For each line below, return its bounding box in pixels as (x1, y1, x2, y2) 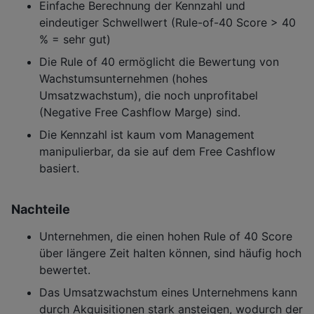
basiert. (39, 161, 79, 175)
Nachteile (11, 201, 70, 217)
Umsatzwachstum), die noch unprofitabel (39, 88, 258, 102)
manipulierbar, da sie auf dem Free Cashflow (39, 144, 275, 158)
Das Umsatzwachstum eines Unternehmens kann (39, 285, 297, 299)
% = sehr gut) (39, 32, 111, 46)
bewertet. (39, 262, 90, 277)
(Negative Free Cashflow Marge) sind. (39, 104, 240, 119)
